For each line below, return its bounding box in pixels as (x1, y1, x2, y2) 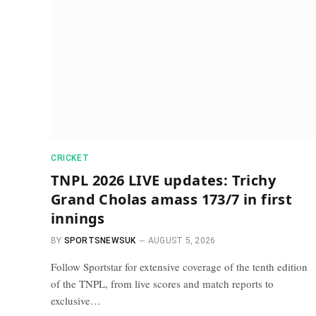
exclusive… (51, 293, 101, 308)
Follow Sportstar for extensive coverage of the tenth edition (51, 259, 308, 274)
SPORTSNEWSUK (63, 235, 136, 245)
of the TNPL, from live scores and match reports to (51, 276, 274, 291)
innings (51, 208, 105, 228)
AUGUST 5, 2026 (147, 235, 216, 245)
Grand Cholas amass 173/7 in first (51, 189, 293, 209)
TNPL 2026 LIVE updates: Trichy (51, 170, 276, 190)
